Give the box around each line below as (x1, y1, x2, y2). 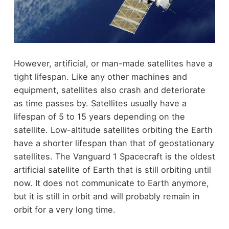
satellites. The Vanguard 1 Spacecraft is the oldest (13, 151, 215, 162)
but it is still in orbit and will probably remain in (13, 191, 200, 201)
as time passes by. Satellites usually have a (13, 98, 187, 108)
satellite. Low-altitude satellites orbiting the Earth (13, 124, 213, 135)
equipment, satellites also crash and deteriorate (13, 84, 205, 95)
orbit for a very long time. (13, 204, 116, 215)
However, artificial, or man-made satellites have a (13, 58, 213, 68)
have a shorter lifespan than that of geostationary (13, 138, 214, 148)
